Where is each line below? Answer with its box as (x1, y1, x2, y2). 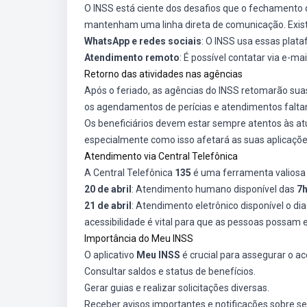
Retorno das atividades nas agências (84, 69, 243, 79)
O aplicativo (84, 249, 136, 260)
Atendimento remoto (84, 52, 180, 63)
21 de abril (84, 200, 132, 211)
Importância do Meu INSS (84, 233, 193, 244)
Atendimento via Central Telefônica (84, 151, 238, 162)
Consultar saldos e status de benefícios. (84, 266, 256, 277)
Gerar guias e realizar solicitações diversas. (84, 282, 269, 293)
